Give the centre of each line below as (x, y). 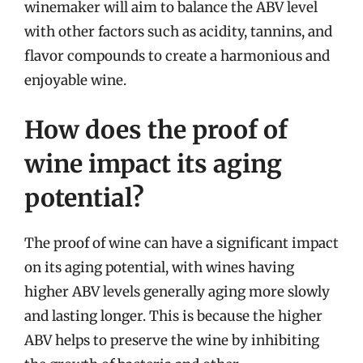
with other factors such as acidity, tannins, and (178, 31)
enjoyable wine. (75, 80)
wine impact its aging (153, 164)
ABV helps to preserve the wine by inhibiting (172, 340)
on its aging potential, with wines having (159, 267)
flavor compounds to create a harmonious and (177, 56)
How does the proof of (156, 130)
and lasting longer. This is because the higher (173, 316)
